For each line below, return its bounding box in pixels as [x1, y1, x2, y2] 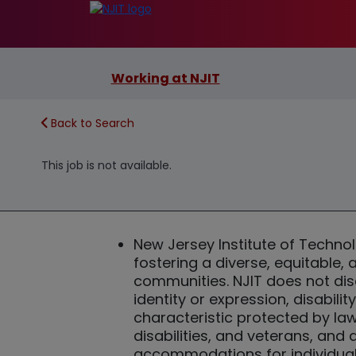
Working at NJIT [110, 69, 220, 87]
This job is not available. [41, 157, 172, 173]
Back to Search [51, 114, 134, 131]
